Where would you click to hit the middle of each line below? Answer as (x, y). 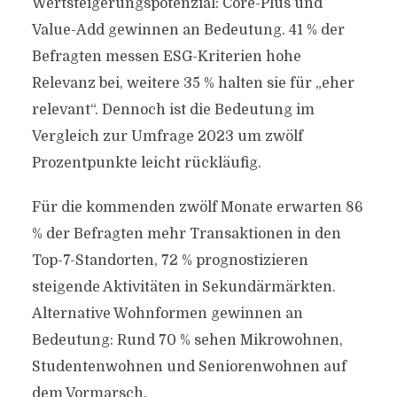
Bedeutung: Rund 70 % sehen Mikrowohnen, (187, 340)
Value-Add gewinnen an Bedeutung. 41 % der (188, 30)
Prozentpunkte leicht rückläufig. (146, 163)
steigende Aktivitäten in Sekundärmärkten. (183, 287)
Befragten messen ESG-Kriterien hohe (166, 57)
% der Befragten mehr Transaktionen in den (186, 234)
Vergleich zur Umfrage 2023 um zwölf (167, 136)
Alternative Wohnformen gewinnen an (167, 314)
